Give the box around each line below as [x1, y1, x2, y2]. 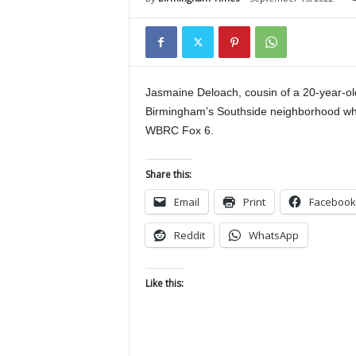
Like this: [145, 277, 184, 290]
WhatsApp [248, 228, 299, 242]
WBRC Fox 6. [145, 124, 214, 137]
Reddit [173, 228, 205, 242]
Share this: [145, 168, 192, 181]
